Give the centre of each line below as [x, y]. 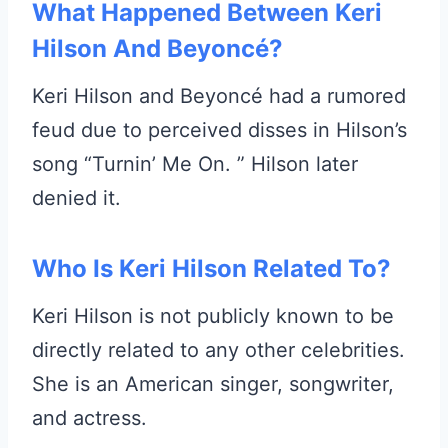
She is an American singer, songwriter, [213, 384]
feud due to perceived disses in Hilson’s [219, 130]
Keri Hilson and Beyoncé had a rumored [219, 96]
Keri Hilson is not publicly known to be [213, 316]
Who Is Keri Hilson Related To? [211, 269]
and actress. [89, 418]
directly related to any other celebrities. [218, 350]
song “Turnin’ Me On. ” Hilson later [195, 164]
